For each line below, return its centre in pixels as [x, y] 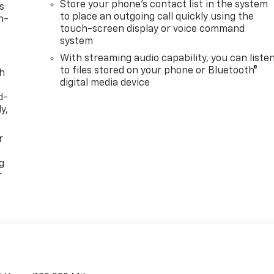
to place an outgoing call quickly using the [157, 17]
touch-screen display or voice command [153, 30]
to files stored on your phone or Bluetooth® [159, 71]
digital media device [105, 83]
